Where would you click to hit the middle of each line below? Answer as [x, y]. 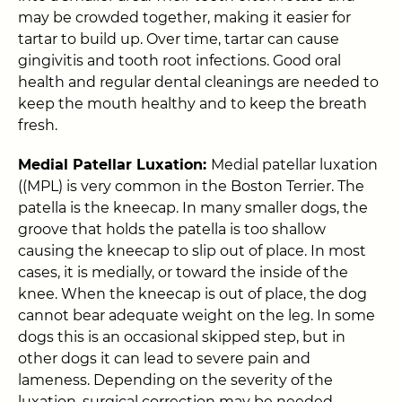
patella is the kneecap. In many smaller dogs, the [193, 208]
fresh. [38, 125]
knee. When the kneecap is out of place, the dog [192, 294]
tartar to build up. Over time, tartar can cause [179, 39]
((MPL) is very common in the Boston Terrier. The [191, 186]
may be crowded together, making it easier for [184, 17]
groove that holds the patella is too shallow [172, 229]
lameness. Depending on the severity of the [175, 380]
